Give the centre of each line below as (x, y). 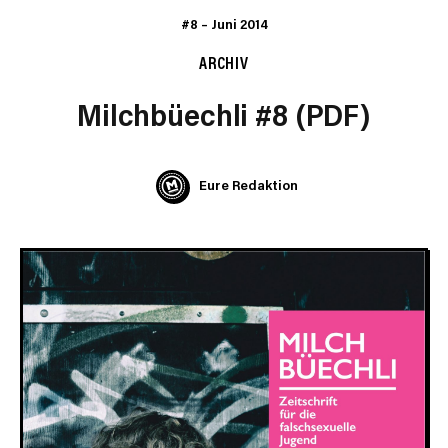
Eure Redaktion (248, 184)
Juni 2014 (239, 23)
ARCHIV (224, 61)
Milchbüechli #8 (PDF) (224, 114)
